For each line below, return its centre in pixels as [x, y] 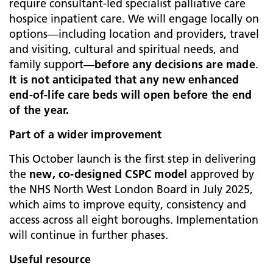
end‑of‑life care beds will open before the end [131, 95]
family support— [52, 64]
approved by [221, 174]
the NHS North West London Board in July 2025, [131, 189]
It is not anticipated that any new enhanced [124, 80]
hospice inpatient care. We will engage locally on [134, 19]
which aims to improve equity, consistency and [128, 204]
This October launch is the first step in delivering [133, 159]
